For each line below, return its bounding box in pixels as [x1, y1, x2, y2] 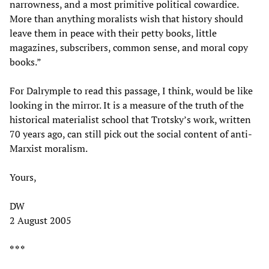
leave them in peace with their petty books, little [10, 26, 217, 40]
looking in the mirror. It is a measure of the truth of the [10, 98, 244, 112]
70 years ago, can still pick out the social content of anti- [10, 127, 252, 141]
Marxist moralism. [10, 141, 88, 155]
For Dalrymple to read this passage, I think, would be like [10, 83, 253, 97]
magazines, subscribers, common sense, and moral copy [10, 40, 248, 54]
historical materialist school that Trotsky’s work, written [10, 112, 251, 126]
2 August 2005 [10, 213, 71, 227]
